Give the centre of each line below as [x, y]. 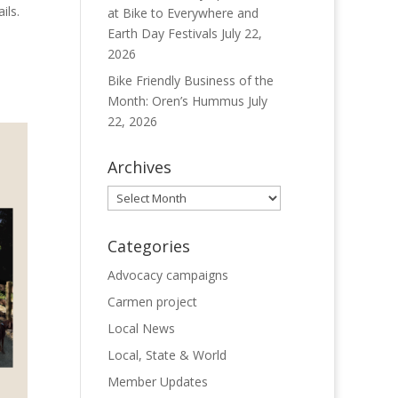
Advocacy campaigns [167, 275]
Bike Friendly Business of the [190, 80]
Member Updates [157, 382]
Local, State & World [167, 355]
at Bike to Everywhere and [183, 13]
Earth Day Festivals [162, 33]
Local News [141, 328]
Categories [148, 246]
